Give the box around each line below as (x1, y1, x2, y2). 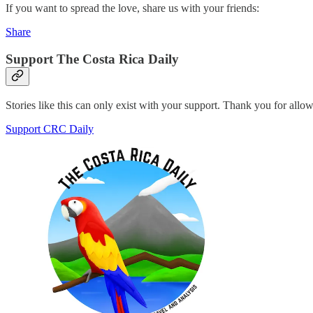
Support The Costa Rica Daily (6, 52, 179, 67)
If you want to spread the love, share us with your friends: (6, 2, 259, 15)
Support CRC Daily (6, 122, 94, 135)
